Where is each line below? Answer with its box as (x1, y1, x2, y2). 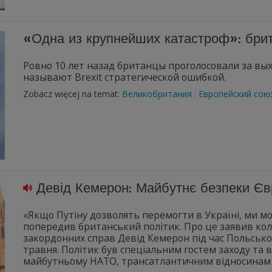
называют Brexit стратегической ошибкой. (23, 70, 226, 84)
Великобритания (122, 88, 192, 100)
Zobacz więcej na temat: (23, 88, 122, 100)
